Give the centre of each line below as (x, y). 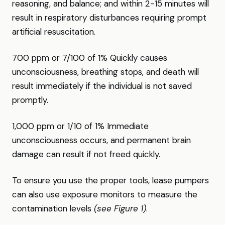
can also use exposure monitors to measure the (105, 194)
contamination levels (53, 208)
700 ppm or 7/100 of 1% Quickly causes (90, 58)
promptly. (30, 100)
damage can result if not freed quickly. (86, 154)
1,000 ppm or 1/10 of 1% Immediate (80, 126)
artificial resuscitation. (54, 32)
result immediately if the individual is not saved (102, 86)
